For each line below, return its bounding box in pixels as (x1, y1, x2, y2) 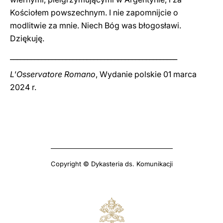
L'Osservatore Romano (10, 69, 96, 79)
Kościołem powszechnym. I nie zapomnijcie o (10, 7, 178, 17)
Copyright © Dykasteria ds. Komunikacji (50, 160, 173, 168)
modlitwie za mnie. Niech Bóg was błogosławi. (10, 20, 181, 30)
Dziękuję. (10, 33, 44, 43)
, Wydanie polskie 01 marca (96, 69, 197, 79)
